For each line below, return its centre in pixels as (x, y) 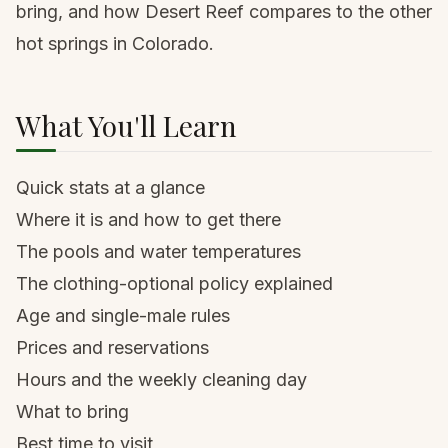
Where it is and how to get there (148, 219)
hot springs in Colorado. (115, 43)
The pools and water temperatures (158, 251)
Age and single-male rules (123, 315)
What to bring (72, 411)
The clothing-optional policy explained (174, 283)
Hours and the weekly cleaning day (161, 379)
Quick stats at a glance (110, 187)
